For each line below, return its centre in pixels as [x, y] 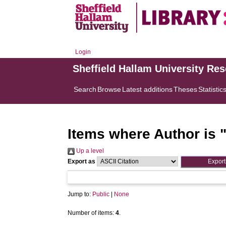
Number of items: [92, 213]
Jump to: [80, 194]
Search [85, 89]
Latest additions [148, 89]
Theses [186, 89]
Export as [82, 161]
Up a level [90, 151]
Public [101, 194]
